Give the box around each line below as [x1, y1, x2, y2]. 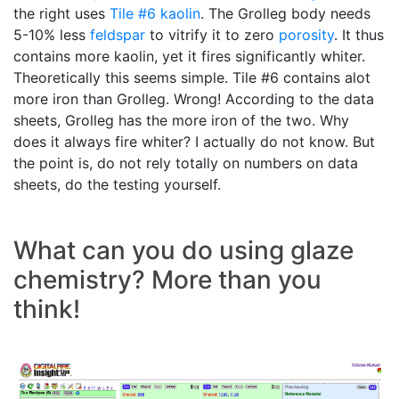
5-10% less [13, 25, 90, 44]
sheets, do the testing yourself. [13, 175, 221, 193]
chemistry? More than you [13, 264, 322, 295]
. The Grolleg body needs [200, 4, 370, 22]
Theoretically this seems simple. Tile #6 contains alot [13, 68, 370, 86]
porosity [279, 25, 334, 44]
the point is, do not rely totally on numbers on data [13, 153, 358, 172]
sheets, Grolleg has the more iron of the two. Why [13, 110, 349, 129]
